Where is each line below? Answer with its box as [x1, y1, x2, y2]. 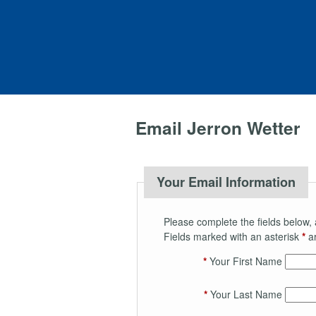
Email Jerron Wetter [135, 114, 300, 140]
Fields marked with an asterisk [163, 229, 302, 243]
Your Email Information [156, 172, 296, 191]
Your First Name [206, 253, 282, 268]
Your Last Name [207, 286, 282, 301]
